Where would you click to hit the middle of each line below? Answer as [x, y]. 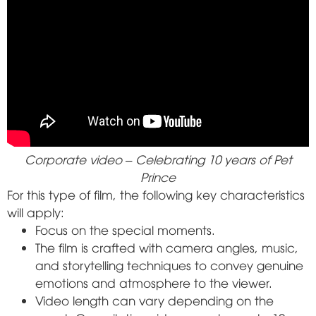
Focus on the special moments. [125, 229]
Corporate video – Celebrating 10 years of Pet [158, 159]
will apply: [36, 212]
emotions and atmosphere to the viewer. [154, 282]
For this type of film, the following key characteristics [156, 194]
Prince [158, 176]
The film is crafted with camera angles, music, [167, 247]
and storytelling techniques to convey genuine [169, 265]
